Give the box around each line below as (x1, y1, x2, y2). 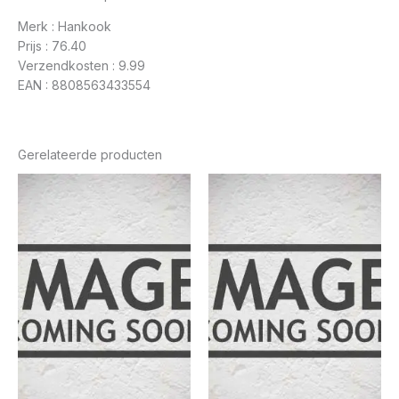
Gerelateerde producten (18, 146, 162, 162)
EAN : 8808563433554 (18, 77, 151, 93)
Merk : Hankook (18, 18, 111, 34)
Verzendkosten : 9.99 (18, 57, 145, 73)
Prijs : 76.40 (18, 37, 86, 53)
